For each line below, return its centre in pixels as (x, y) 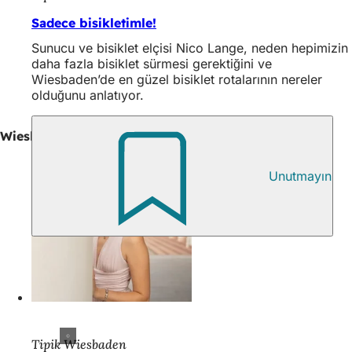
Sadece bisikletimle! (94, 22)
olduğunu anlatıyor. (88, 95)
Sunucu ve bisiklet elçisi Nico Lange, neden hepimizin (190, 48)
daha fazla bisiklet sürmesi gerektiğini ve (152, 63)
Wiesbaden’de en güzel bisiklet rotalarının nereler (177, 79)
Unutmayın (300, 176)
